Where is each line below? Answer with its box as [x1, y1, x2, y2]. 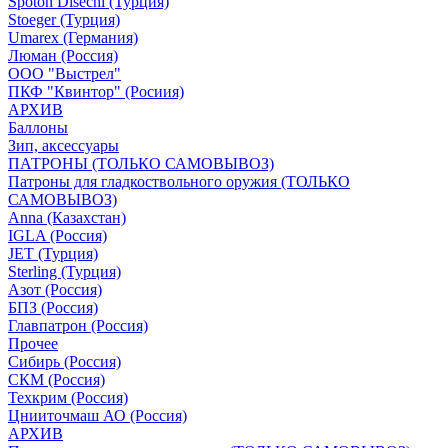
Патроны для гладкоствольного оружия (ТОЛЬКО [8, 173, 350, 190]
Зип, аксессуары [8, 137, 119, 154]
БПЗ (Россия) [8, 299, 98, 316]
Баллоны [8, 119, 68, 136]
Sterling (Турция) [8, 263, 121, 280]
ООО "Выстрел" [8, 65, 121, 82]
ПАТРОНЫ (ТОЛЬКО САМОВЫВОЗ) [8, 155, 274, 172]
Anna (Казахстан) [8, 209, 126, 226]
